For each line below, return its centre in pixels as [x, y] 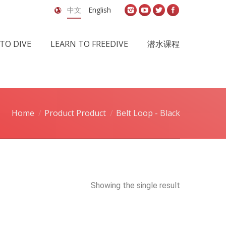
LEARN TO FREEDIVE [89, 44]
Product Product [75, 113]
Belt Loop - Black [148, 113]
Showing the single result [135, 185]
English [100, 10]
